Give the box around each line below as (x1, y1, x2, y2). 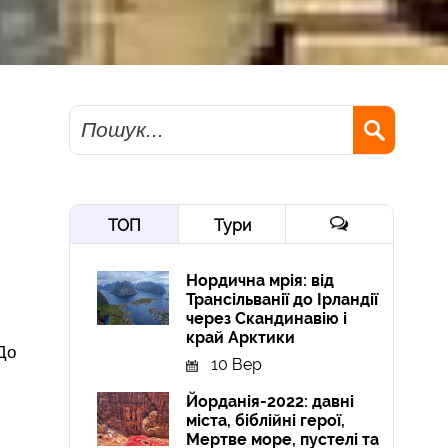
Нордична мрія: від (186, 271, 335, 291)
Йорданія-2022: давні (186, 392, 355, 412)
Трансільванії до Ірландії (186, 290, 379, 310)
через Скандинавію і (186, 309, 348, 329)
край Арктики (186, 328, 296, 348)
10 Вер (211, 355, 263, 375)
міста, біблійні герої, (186, 411, 346, 431)
